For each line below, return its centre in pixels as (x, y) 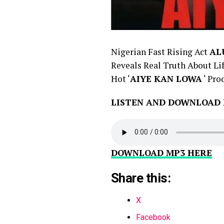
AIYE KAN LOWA (166, 78)
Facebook (153, 217)
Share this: (141, 178)
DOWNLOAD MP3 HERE (161, 152)
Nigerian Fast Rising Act (160, 51)
